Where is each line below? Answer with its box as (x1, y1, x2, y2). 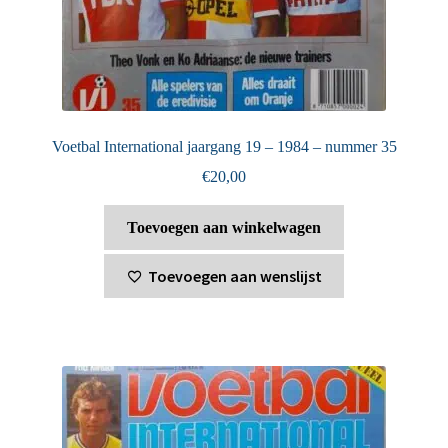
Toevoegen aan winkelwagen (127, 219, 321, 237)
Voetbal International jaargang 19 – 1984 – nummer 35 (51, 137, 397, 155)
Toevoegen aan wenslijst (147, 265, 322, 286)
